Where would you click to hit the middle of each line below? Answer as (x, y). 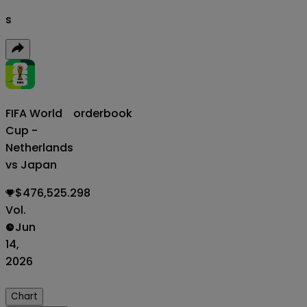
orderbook (103, 113)
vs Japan (31, 164)
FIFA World (34, 113)
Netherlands (39, 147)
